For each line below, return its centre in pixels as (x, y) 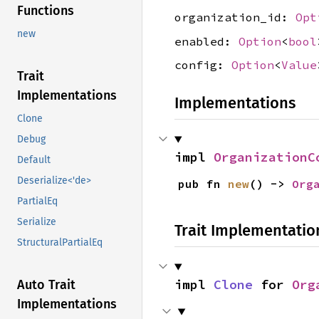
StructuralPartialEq (60, 243)
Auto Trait (46, 285)
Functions (46, 11)
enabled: (206, 41)
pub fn (203, 184)
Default (34, 160)
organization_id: (235, 17)
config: (203, 65)
